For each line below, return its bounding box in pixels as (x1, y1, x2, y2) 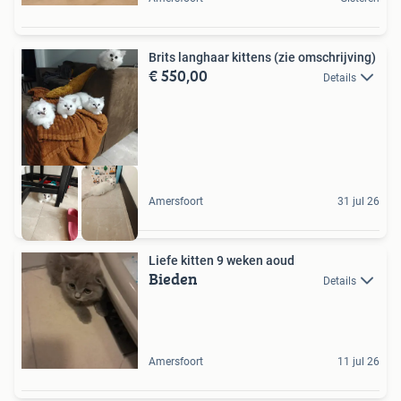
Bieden (149, 266, 198, 291)
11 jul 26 (337, 354, 380, 368)
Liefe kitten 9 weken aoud (149, 252, 294, 268)
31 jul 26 (337, 194, 380, 208)
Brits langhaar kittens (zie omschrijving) (149, 50, 376, 65)
